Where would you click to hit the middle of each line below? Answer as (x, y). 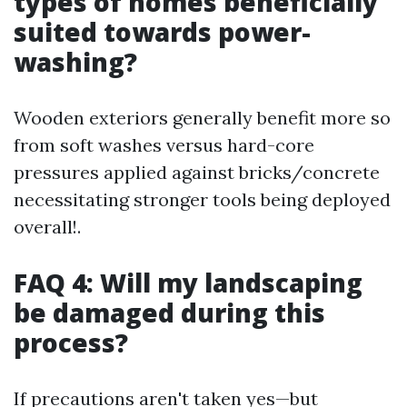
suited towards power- (162, 32)
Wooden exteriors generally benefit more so (202, 118)
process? (71, 342)
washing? (75, 62)
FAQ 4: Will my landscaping (188, 283)
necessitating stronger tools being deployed (202, 199)
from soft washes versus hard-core (164, 145)
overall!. (47, 227)
